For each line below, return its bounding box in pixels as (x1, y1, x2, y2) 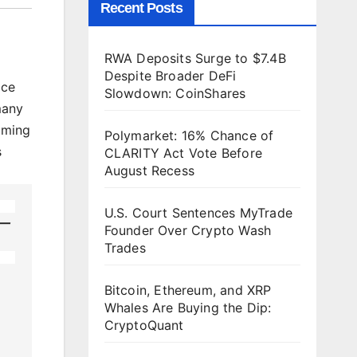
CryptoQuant (104, 317, 184, 333)
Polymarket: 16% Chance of (104, 127, 274, 143)
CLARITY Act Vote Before (104, 145, 263, 161)
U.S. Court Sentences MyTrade (104, 205, 293, 221)
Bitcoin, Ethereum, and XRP (104, 282, 272, 298)
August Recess (104, 163, 195, 178)
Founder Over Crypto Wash (104, 222, 272, 238)
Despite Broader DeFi (104, 68, 237, 84)
